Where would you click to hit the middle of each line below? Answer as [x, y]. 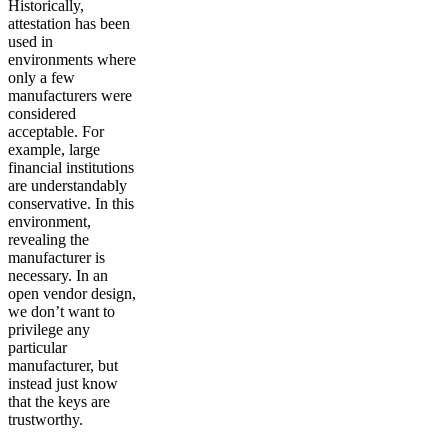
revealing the [48, 240]
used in [30, 42]
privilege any [49, 330]
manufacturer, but [63, 366]
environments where [72, 60]
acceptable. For [56, 132]
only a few [41, 78]
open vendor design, [72, 294]
